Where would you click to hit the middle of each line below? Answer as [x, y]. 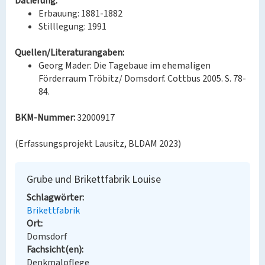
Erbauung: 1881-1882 [80, 14]
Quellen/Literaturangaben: [70, 53]
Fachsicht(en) [54, 250]
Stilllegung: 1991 [72, 27]
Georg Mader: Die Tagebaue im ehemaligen [125, 66]
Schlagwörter [54, 198]
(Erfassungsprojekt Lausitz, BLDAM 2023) [98, 144]
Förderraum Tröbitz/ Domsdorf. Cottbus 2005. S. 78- [142, 79]
